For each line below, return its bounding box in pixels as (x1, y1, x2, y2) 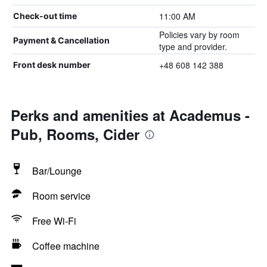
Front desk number (13, 60, 91, 70)
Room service (32, 189, 91, 203)
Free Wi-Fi (32, 214, 76, 228)
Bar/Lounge (32, 164, 82, 178)
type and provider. (159, 41, 227, 52)
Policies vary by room (159, 29, 240, 41)
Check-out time (13, 11, 77, 21)
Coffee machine (32, 239, 100, 253)
